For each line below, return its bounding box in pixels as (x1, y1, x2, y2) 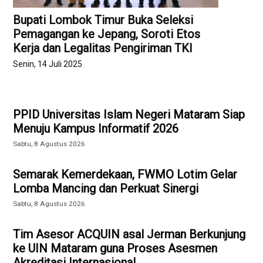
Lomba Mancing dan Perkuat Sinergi (13, 181, 199, 196)
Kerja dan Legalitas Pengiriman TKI (13, 41, 193, 56)
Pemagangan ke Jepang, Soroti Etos (13, 27, 201, 42)
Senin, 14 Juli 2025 (13, 59, 83, 69)
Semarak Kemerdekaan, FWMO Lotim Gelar (13, 167, 238, 182)
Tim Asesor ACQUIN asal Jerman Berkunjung (13, 227, 246, 242)
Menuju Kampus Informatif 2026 (13, 122, 179, 136)
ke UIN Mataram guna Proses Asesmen (13, 241, 218, 256)
